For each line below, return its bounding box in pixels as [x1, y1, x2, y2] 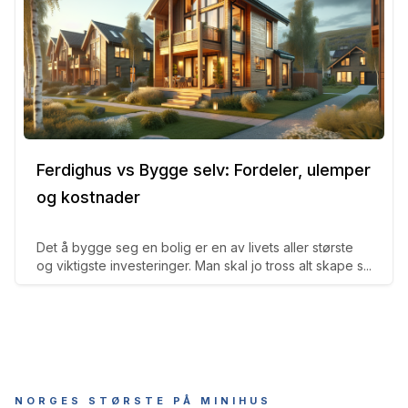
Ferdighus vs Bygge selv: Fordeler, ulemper [36, 159, 371, 179]
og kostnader [36, 187, 140, 207]
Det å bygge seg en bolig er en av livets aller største [36, 239, 353, 255]
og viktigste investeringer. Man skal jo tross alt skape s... [36, 257, 372, 273]
